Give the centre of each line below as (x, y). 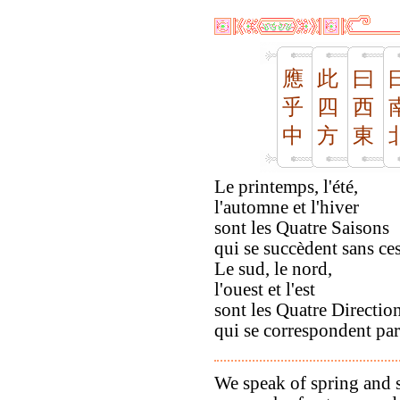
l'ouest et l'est (265, 290)
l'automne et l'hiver (287, 208)
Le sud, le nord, (273, 269)
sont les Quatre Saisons (302, 228)
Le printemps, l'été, (286, 187)
